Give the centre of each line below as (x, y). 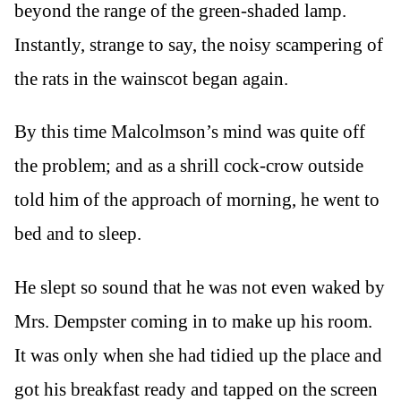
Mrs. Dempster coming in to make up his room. (193, 321)
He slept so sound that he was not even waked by (200, 287)
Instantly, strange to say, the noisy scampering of (199, 45)
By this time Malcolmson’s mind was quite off (190, 132)
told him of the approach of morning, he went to (197, 200)
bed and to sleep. (78, 234)
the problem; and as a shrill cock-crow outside (189, 166)
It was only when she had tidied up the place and (198, 355)
